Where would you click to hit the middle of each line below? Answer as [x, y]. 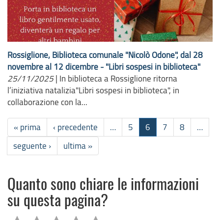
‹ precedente [75, 127]
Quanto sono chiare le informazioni [103, 185]
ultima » [78, 145]
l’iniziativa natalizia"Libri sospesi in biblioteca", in [93, 90]
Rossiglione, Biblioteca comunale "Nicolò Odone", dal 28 [105, 55]
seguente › [32, 145]
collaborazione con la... [47, 102]
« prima [27, 127]
